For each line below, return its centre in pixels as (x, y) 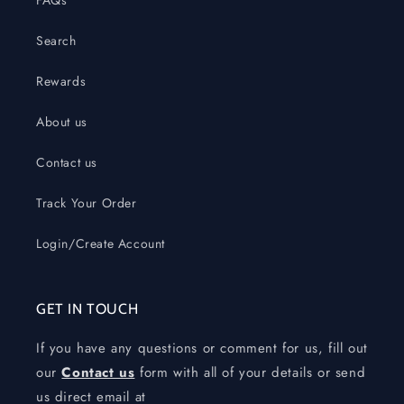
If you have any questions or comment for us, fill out (202, 348)
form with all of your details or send (250, 372)
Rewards (61, 81)
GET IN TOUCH (87, 309)
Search (56, 41)
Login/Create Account (101, 243)
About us (62, 122)
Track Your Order (87, 203)
